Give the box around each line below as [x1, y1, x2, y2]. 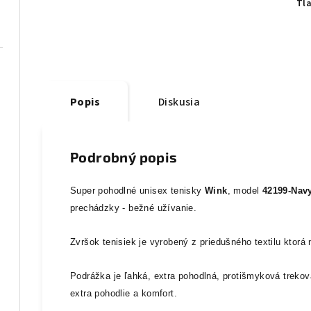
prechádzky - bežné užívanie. [70, 203, 200, 214]
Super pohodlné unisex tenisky [70, 185, 205, 196]
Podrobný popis [70, 149, 178, 166]
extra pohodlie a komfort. [70, 288, 177, 299]
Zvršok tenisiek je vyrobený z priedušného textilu [70, 237, 284, 248]
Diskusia [158, 94, 201, 110]
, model [227, 185, 262, 196]
